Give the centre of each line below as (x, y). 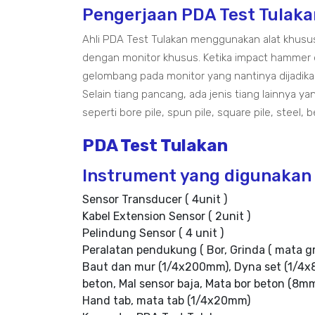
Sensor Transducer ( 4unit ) (155, 199)
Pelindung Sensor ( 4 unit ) (153, 233)
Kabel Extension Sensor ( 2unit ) (166, 216)
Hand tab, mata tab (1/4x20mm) (166, 301)
